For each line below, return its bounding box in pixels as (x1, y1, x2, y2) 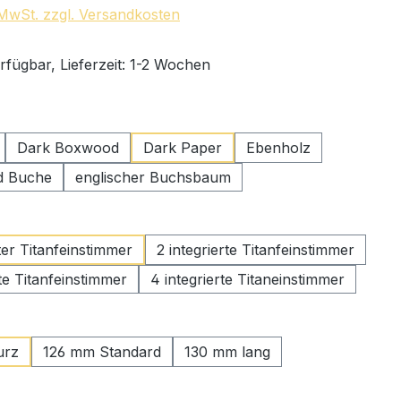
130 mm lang (184, 342, 270, 361)
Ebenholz (246, 138, 311, 157)
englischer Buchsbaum (75, 167, 231, 186)
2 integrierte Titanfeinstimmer (157, 240, 354, 259)
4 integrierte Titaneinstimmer (150, 269, 345, 288)
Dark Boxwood (17, 138, 119, 157)
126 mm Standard (43, 342, 161, 361)
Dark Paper (143, 138, 222, 157)
